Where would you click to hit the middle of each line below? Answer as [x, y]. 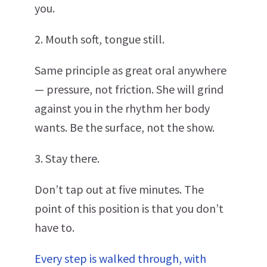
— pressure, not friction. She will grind [129, 89]
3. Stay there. [67, 158]
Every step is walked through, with [120, 258]
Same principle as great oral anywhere [131, 70]
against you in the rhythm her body [122, 108]
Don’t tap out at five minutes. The [119, 189]
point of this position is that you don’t [129, 208]
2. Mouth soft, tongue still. [100, 39]
